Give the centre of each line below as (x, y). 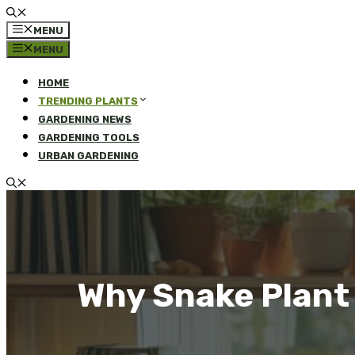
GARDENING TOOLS (89, 137)
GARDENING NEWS (85, 119)
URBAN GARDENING (88, 156)
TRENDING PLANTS (88, 101)
